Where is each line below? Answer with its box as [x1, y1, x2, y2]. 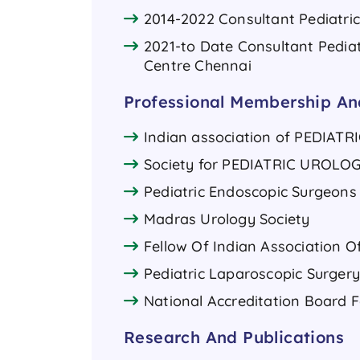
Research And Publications [124, 326, 344, 347]
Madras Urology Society [144, 209, 310, 228]
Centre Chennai [144, 55, 252, 75]
